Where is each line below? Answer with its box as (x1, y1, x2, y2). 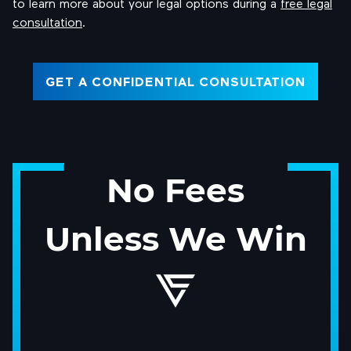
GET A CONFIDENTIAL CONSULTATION (45, 74, 306, 89)
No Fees (107, 167, 244, 211)
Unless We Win (44, 215, 307, 259)
